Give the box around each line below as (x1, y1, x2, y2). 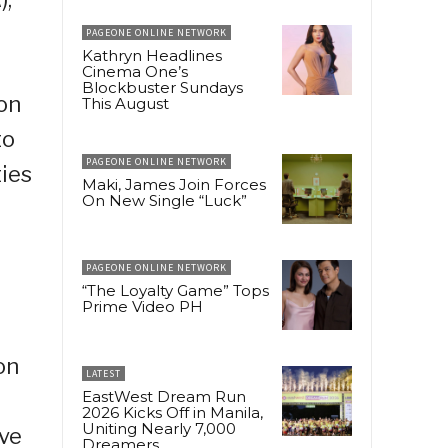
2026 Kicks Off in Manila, (82, 402, 263, 422)
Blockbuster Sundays (82, 77, 243, 97)
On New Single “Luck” (82, 190, 247, 210)
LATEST (86, 366, 121, 380)
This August (82, 93, 169, 113)
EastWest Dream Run (82, 386, 246, 406)
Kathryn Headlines (82, 45, 222, 65)
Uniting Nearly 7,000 (82, 418, 236, 438)
